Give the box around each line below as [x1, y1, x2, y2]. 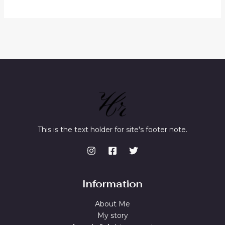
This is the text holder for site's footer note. [38, 125, 187, 134]
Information [82, 177, 143, 190]
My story [97, 211, 128, 220]
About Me [95, 199, 130, 208]
